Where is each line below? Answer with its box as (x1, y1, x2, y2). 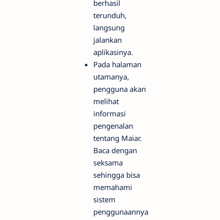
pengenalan (93, 121, 133, 131)
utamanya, (93, 72, 129, 82)
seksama (93, 158, 123, 168)
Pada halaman (93, 59, 141, 70)
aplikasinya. (93, 47, 133, 57)
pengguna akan (93, 84, 146, 94)
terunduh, (93, 10, 127, 21)
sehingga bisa (93, 170, 140, 180)
